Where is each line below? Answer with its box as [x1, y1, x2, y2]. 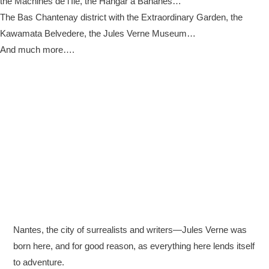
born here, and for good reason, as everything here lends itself [13, 241, 255, 252]
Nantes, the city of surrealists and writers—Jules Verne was [13, 225, 247, 235]
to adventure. [13, 258, 64, 268]
